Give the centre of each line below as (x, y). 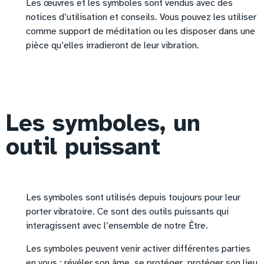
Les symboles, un (103, 123)
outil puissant (83, 147)
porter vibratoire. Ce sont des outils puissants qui (128, 212)
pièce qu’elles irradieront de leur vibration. (113, 45)
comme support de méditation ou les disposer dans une (141, 31)
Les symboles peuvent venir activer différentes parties (138, 248)
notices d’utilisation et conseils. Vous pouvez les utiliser (141, 17)
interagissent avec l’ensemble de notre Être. (117, 226)
